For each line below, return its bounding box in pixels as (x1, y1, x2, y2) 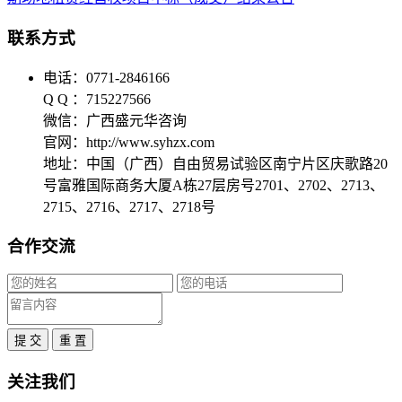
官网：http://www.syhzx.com (43, 134, 214, 150)
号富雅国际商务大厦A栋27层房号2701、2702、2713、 (43, 177, 384, 193)
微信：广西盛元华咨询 (43, 112, 187, 128)
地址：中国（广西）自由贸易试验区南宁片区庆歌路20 (43, 155, 388, 171)
